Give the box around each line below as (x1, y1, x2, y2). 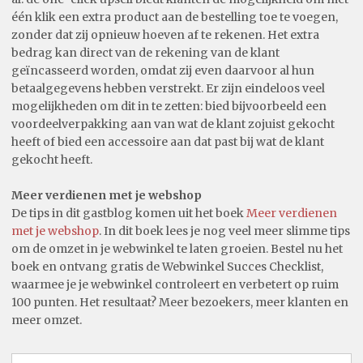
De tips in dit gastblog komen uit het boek (11, 206, 246, 221)
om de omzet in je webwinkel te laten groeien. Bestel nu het (11, 241, 343, 257)
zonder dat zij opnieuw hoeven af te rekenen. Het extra (11, 28, 319, 43)
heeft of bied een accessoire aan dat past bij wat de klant (11, 135, 324, 150)
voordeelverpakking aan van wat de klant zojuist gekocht (11, 117, 335, 132)
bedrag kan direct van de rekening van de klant (11, 45, 280, 61)
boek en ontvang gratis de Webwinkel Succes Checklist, (11, 259, 323, 275)
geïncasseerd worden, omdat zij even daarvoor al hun (11, 63, 314, 79)
